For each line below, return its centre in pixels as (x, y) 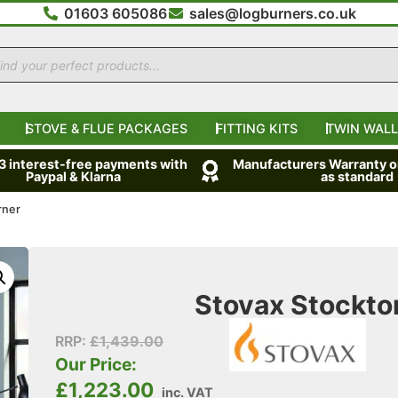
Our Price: (96, 364)
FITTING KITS (257, 129)
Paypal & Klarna (73, 177)
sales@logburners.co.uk (273, 13)
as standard (358, 177)
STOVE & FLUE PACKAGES (107, 129)
